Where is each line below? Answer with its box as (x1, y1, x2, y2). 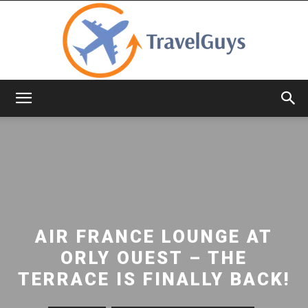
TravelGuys (153, 104, 203, 115)
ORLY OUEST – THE (60, 247, 247, 268)
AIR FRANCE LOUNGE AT (35, 225, 273, 247)
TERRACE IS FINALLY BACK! (18, 268, 290, 289)
